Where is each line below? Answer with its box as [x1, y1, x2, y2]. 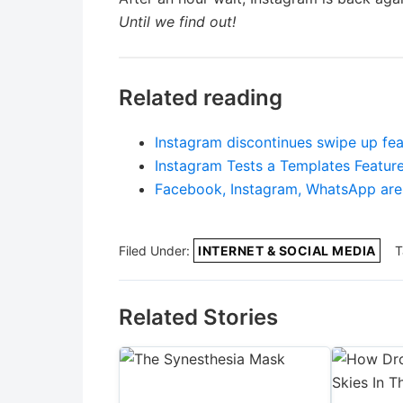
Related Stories [119, 303, 278, 330]
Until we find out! [119, 13, 236, 31]
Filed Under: [119, 242, 193, 258]
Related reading [119, 84, 282, 111]
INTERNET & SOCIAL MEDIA [198, 242, 376, 258]
